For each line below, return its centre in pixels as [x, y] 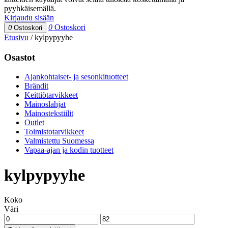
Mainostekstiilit [49, 113]
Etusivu [16, 37]
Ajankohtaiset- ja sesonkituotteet [76, 77]
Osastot [20, 57]
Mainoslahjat [45, 104]
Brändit [36, 86]
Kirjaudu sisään [29, 18]
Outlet [34, 123]
